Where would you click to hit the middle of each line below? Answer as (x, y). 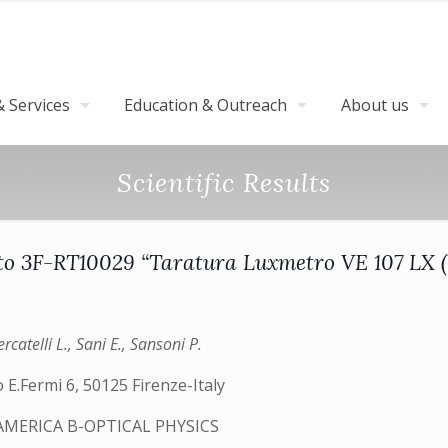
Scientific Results (224, 182)
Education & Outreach (205, 105)
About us (375, 105)
